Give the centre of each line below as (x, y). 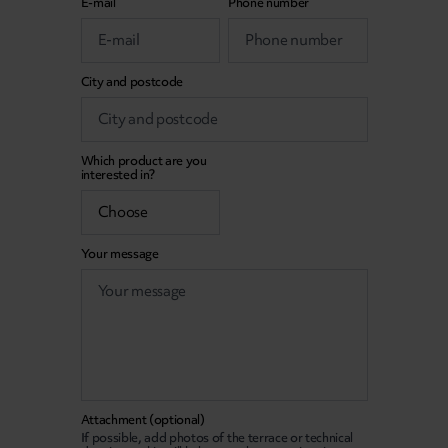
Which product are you (143, 161)
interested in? (118, 175)
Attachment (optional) (142, 420)
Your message (119, 254)
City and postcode (132, 82)
